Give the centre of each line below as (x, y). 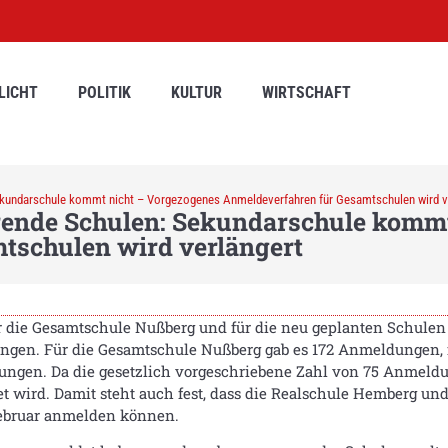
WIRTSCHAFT (306, 93)
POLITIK (104, 93)
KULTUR (196, 93)
